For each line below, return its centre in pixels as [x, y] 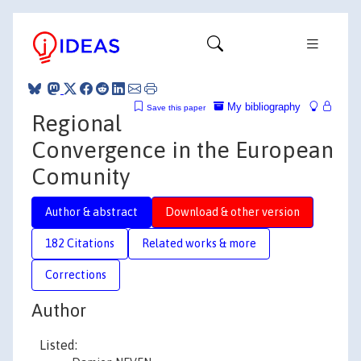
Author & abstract [91, 212]
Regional [77, 123]
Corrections [76, 274]
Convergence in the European [183, 149]
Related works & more [199, 243]
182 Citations [80, 243]
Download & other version [232, 212]
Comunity [81, 176]
